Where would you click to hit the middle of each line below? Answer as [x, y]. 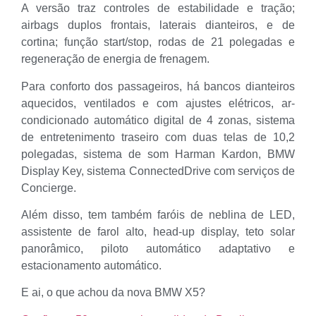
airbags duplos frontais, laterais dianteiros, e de [158, 25]
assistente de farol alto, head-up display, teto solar [158, 231]
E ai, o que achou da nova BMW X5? [113, 293]
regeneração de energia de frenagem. [115, 59]
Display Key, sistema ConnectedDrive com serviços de [158, 171]
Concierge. [49, 188]
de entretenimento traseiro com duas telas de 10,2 [158, 137]
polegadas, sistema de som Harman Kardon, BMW [158, 154]
